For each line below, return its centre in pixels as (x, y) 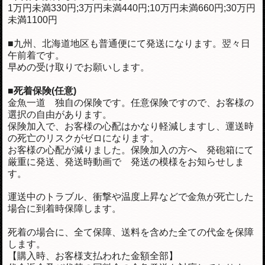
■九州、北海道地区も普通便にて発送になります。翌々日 (129, 43)
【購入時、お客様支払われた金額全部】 (93, 256)
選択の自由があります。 (60, 114)
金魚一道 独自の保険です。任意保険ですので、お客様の (131, 102)
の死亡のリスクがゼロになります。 (84, 138)
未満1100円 (33, 20)
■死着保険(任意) (42, 91)
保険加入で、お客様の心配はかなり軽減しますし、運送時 (131, 126)
